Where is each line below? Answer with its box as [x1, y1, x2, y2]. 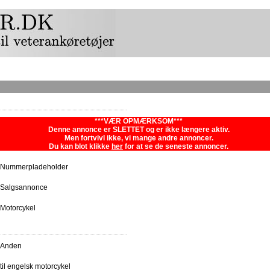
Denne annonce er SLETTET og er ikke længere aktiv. [48, 125, 230, 134]
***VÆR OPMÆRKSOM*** [95, 117, 183, 126]
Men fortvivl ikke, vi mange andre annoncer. [64, 134, 213, 143]
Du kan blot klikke [49, 142, 111, 151]
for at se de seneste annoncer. [123, 142, 228, 151]
